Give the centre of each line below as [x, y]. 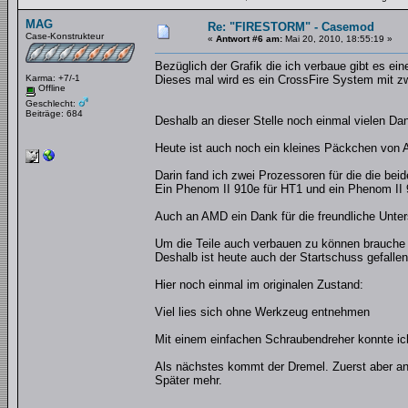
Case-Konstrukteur [65, 36]
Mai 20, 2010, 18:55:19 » [337, 39]
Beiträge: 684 [54, 113]
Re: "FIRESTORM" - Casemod [291, 27]
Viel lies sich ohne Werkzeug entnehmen [262, 312]
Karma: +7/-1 [53, 78]
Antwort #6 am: [249, 39]
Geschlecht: [52, 103]
